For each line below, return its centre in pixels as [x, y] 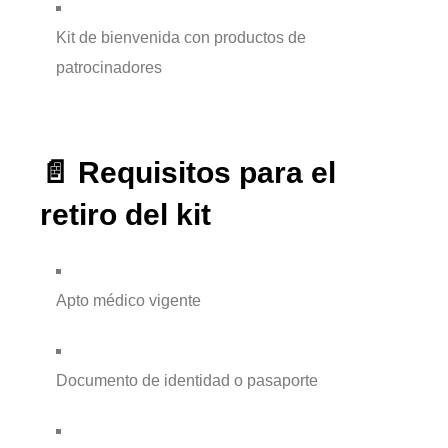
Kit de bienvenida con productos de [181, 37]
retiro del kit [125, 215]
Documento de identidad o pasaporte [187, 381]
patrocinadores [109, 67]
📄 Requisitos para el [188, 173]
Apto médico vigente [128, 301]
